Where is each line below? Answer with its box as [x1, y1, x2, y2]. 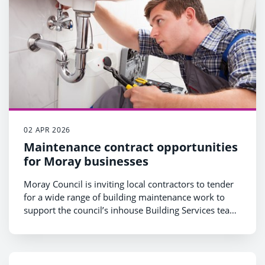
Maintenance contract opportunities [24, 138, 238, 155]
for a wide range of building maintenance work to [24, 190, 225, 203]
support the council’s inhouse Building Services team [24, 203, 238, 216]
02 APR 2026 [24, 124, 71, 135]
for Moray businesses [24, 153, 148, 169]
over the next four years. [24, 216, 124, 229]
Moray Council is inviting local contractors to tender [24, 177, 234, 190]
